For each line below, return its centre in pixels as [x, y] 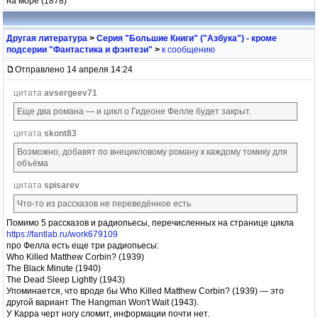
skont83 [60, 133]
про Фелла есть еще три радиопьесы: [83, 245]
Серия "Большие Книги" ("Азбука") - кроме [187, 38]
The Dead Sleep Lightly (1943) [66, 279]
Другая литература [47, 38]
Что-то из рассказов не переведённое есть [104, 203]
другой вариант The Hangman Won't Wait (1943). [103, 302]
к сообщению [188, 49]
